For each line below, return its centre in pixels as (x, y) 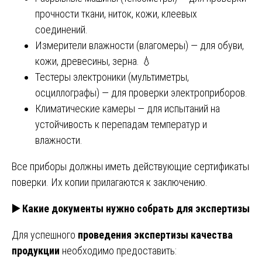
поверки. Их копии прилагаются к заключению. (110, 182)
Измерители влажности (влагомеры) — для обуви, (139, 45)
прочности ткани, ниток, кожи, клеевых (116, 13)
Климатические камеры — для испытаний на (127, 108)
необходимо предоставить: (118, 250)
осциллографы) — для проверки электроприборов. (141, 92)
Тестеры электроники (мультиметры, (112, 77)
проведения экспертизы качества (155, 235)
